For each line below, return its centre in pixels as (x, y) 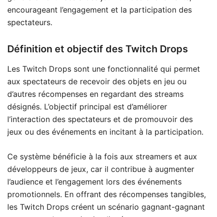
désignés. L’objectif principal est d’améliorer (87, 106)
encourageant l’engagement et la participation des (100, 9)
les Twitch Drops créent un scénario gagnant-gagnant (106, 207)
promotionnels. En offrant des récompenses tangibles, (107, 194)
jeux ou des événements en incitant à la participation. (105, 132)
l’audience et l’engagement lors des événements (94, 181)
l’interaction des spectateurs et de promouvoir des (100, 119)
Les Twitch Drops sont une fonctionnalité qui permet (104, 69)
